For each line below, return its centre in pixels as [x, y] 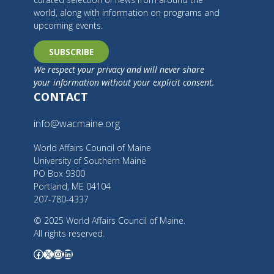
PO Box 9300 [59, 173]
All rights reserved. [69, 233]
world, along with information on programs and [126, 13]
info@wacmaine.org [76, 124]
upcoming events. [68, 26]
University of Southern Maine [90, 160]
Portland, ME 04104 [72, 186]
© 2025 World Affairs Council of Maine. [109, 220]
